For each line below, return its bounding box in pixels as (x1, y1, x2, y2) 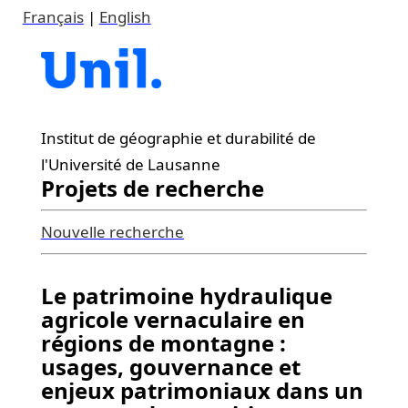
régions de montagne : (40, 328, 286, 358)
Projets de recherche (40, 173, 264, 203)
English (98, 6, 151, 27)
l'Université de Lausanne (40, 154, 220, 175)
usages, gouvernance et (40, 352, 301, 382)
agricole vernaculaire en (40, 304, 305, 334)
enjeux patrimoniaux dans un (40, 375, 363, 405)
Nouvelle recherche (40, 221, 184, 242)
